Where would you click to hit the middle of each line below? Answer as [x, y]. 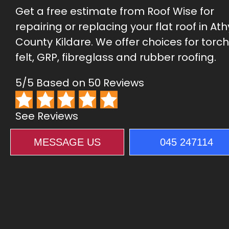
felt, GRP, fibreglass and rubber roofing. [116, 57]
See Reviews [47, 116]
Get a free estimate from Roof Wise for [115, 11]
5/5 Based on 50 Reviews [80, 83]
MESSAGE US [67, 142]
